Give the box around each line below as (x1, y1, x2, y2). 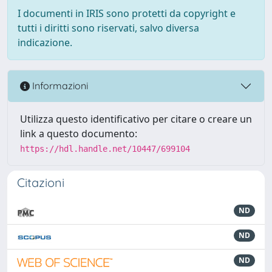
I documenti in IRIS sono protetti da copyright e (18, 6, 236, 20)
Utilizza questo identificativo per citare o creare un (20, 112, 252, 126)
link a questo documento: (20, 126, 137, 140)
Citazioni (17, 174, 64, 190)
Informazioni (30, 80, 88, 92)
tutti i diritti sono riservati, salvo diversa (18, 21, 199, 35)
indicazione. (18, 35, 72, 49)
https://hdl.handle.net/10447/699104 (20, 143, 190, 154)
